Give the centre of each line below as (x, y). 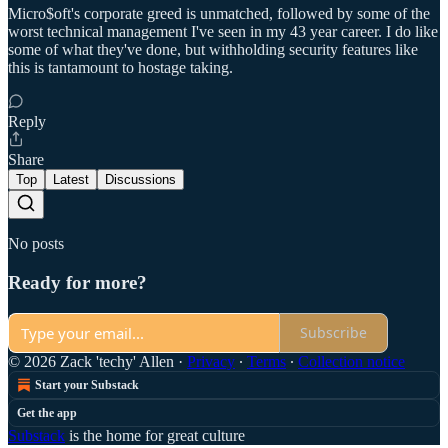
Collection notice (351, 361)
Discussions (140, 180)
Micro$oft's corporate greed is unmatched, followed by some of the (219, 14)
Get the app (47, 412)
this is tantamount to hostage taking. (120, 68)
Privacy (211, 361)
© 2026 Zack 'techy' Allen (91, 361)
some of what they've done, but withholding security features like (213, 50)
